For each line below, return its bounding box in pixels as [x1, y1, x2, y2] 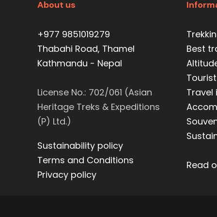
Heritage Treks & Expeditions [37, 100, 160, 113]
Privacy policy [37, 168, 96, 181]
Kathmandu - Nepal [37, 57, 122, 69]
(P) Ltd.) [37, 115, 71, 127]
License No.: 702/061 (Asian [37, 86, 152, 98]
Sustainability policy [37, 139, 123, 152]
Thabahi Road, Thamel [37, 42, 135, 55]
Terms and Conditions [37, 154, 134, 166]
